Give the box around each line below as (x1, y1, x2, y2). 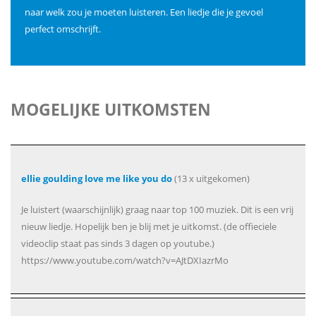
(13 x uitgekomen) (172, 172, 250, 185)
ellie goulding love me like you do (21, 172, 172, 185)
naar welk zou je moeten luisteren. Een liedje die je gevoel (25, 6, 263, 18)
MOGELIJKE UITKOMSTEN (11, 98, 211, 121)
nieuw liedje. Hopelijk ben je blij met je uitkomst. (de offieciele (21, 220, 276, 233)
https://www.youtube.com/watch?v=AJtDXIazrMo (21, 254, 229, 267)
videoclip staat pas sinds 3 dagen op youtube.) (21, 237, 214, 250)
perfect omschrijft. (25, 23, 101, 35)
